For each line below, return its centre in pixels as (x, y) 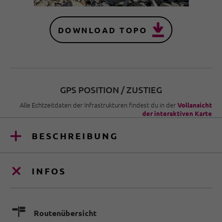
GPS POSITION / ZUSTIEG (111, 89)
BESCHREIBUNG (75, 135)
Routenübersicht (65, 213)
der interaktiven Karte (177, 113)
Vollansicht (195, 105)
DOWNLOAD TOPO (103, 30)
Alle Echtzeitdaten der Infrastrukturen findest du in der (99, 105)
